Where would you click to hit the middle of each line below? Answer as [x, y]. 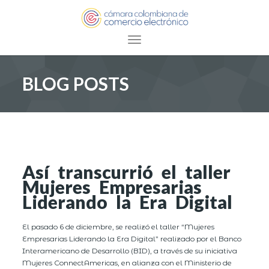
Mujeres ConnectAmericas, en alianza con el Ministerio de [127, 262]
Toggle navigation [172, 42]
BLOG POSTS [76, 84]
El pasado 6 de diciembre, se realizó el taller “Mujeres [119, 226]
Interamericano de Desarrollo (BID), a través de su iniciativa [130, 250]
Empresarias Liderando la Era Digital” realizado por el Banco [132, 238]
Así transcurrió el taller [127, 172]
